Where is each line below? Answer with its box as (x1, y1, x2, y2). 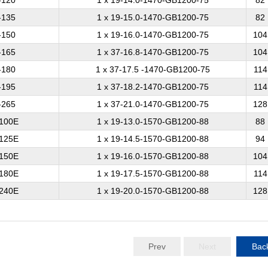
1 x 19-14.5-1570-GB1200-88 (96, 134, 209, 144)
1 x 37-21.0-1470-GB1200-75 (96, 99, 209, 109)
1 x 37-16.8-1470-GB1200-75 (96, 47, 209, 57)
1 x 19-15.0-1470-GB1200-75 (96, 13, 209, 22)
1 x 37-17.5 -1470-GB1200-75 (95, 65, 210, 74)
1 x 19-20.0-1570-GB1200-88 (96, 186, 209, 196)
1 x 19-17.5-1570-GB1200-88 (96, 169, 209, 178)
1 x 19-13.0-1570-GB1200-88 (96, 117, 209, 126)
